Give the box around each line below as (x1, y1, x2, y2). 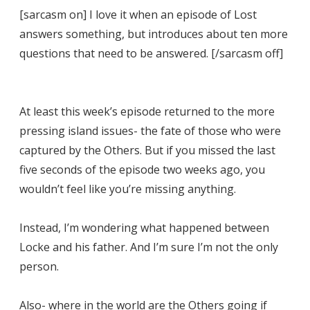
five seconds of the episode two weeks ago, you (19, 161, 265, 177)
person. (19, 258, 59, 274)
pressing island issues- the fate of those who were (19, 122, 281, 138)
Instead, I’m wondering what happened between (19, 219, 269, 235)
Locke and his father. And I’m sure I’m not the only (19, 239, 278, 255)
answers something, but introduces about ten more (19, 26, 288, 42)
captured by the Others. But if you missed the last (19, 142, 275, 158)
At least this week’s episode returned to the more (19, 103, 275, 119)
